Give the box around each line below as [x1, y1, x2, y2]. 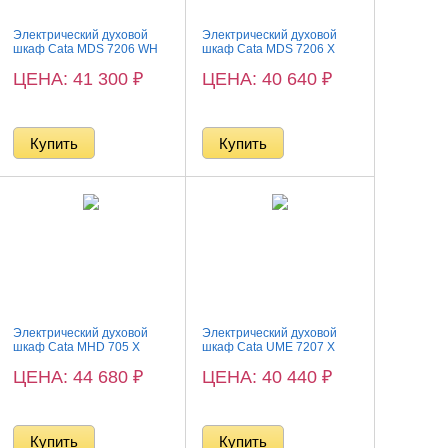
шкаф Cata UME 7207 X [201, 340, 335, 354]
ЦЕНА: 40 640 [201, 69, 322, 89]
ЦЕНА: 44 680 [12, 367, 133, 387]
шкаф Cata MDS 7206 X [201, 42, 335, 56]
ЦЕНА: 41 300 [12, 69, 133, 89]
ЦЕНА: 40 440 [201, 367, 322, 387]
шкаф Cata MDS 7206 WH [12, 42, 158, 56]
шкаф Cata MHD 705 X [12, 340, 140, 354]
